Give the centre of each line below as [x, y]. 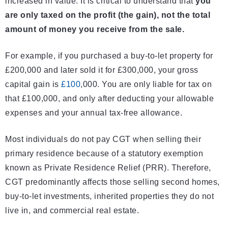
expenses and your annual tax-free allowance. [94, 113]
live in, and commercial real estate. [72, 211]
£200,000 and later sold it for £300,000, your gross [102, 70]
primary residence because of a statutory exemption [104, 154]
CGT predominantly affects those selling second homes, [112, 182]
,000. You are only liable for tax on [146, 84]
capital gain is [33, 84]
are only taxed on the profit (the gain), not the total [108, 15]
